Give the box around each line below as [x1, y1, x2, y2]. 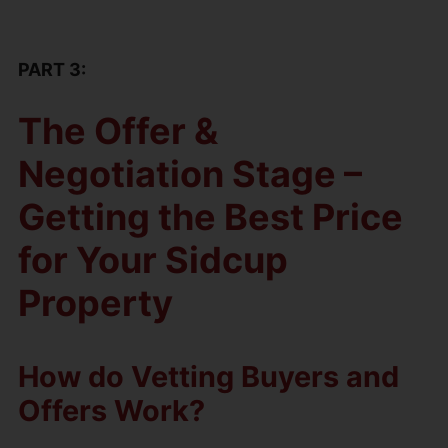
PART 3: [18, 58, 86, 80]
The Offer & [18, 108, 218, 153]
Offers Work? [18, 392, 205, 428]
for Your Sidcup [18, 237, 288, 282]
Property [18, 280, 173, 325]
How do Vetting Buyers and [18, 358, 399, 394]
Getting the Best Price [18, 194, 403, 239]
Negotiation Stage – [18, 151, 362, 196]
